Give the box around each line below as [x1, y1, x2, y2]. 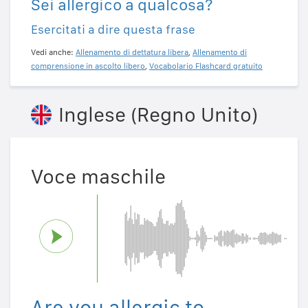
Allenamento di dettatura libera [76, 47, 188, 58]
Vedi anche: [31, 47, 76, 58]
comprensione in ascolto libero [31, 61, 145, 71]
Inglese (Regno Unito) [58, 102, 258, 127]
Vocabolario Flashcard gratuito [149, 61, 263, 71]
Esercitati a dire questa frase [31, 22, 195, 37]
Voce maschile [31, 164, 166, 189]
